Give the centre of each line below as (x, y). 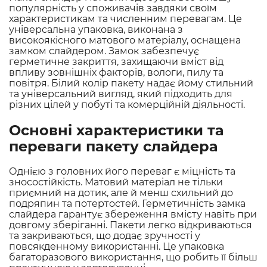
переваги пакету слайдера (114, 147)
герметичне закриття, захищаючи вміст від (116, 62)
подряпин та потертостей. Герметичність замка (127, 204)
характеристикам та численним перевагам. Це (125, 19)
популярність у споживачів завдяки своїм (113, 8)
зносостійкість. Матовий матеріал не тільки (116, 182)
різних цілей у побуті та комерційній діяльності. (127, 105)
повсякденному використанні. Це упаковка (117, 247)
